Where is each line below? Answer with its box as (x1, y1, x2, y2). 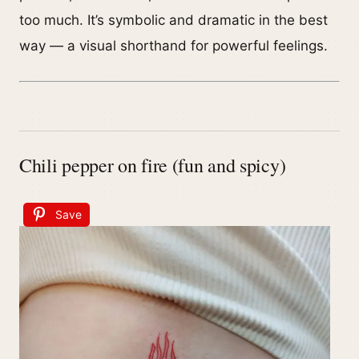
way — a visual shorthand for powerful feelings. (19, 38, 328, 54)
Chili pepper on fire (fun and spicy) (19, 152, 286, 179)
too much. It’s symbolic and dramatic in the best (19, 12, 328, 29)
